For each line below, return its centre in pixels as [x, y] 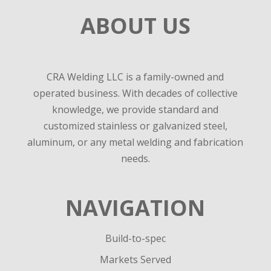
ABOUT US [135, 25]
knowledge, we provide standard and [135, 109]
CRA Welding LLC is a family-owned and [135, 77]
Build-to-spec [135, 239]
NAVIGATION [135, 208]
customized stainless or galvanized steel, [135, 126]
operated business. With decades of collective [135, 93]
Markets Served [135, 260]
